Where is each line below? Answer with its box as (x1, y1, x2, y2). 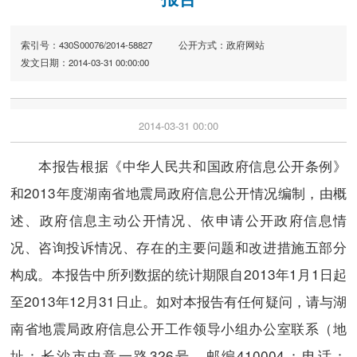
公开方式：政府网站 (178, 37, 265, 51)
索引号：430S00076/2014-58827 (20, 37, 152, 51)
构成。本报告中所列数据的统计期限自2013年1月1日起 (10, 264, 347, 284)
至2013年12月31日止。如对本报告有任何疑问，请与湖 (10, 291, 347, 312)
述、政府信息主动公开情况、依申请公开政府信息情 (10, 210, 347, 230)
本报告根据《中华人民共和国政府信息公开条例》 (10, 155, 347, 176)
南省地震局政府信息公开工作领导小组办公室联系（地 (10, 318, 347, 339)
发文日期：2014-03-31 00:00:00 (20, 55, 149, 69)
